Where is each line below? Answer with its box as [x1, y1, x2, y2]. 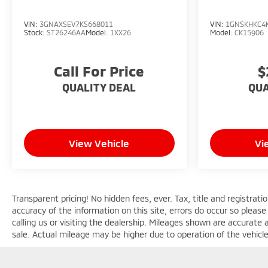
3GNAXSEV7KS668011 [39, 19, 113, 28]
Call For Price [54, 62, 145, 80]
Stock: [24, 28, 47, 36]
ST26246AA [47, 28, 86, 36]
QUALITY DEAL [62, 80, 136, 94]
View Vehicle [69, 136, 130, 149]
